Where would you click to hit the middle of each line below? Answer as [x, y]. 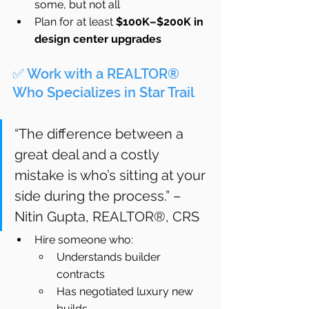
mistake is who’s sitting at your [112, 176]
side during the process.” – [99, 196]
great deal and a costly [88, 155]
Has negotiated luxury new [126, 292]
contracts [81, 275]
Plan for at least [75, 22]
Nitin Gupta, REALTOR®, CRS [107, 217]
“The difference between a [101, 134]
